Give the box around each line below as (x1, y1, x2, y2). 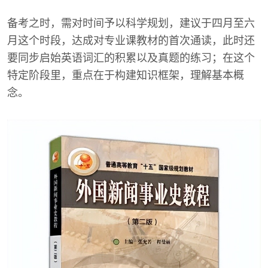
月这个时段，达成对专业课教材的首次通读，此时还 (7, 34, 255, 47)
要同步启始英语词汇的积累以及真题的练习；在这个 (7, 51, 255, 64)
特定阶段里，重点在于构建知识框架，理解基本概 (7, 69, 244, 81)
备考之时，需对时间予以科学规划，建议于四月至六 (7, 17, 255, 29)
